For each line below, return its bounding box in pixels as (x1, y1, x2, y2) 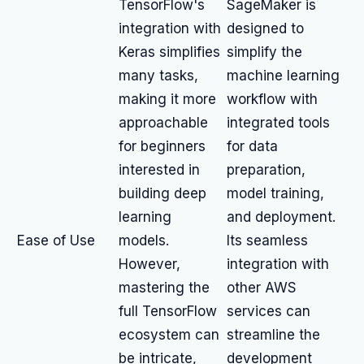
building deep (119, 185, 206, 201)
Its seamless (227, 232, 308, 249)
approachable (119, 115, 208, 131)
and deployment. (227, 209, 336, 225)
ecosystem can (119, 327, 219, 343)
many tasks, (119, 67, 198, 84)
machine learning (227, 67, 340, 84)
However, (119, 256, 180, 272)
